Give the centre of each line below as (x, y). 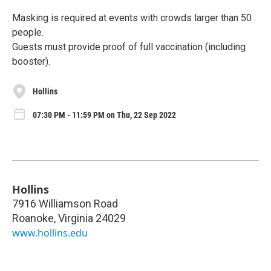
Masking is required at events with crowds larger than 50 (132, 18)
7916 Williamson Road (65, 204)
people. (28, 32)
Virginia (76, 218)
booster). (31, 61)
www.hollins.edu (50, 233)
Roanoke (33, 218)
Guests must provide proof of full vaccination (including (129, 47)
